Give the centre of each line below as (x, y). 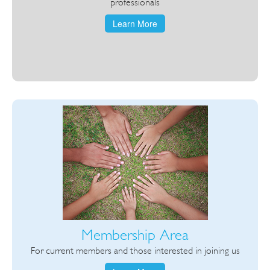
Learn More (135, 24)
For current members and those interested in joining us (135, 250)
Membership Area (135, 235)
